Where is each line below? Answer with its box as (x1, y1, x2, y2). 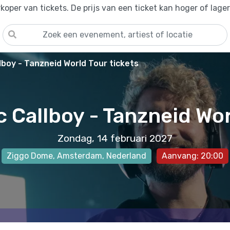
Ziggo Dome (7, 150, 53, 161)
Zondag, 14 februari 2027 (57, 132, 172, 144)
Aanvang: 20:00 (162, 150, 223, 161)
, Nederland (102, 150, 146, 161)
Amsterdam (57, 150, 102, 161)
